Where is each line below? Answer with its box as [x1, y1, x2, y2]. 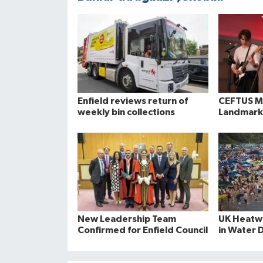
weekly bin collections [77, 107, 175, 117]
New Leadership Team [77, 214, 176, 224]
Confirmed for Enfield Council [77, 225, 208, 235]
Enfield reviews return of [77, 96, 188, 106]
